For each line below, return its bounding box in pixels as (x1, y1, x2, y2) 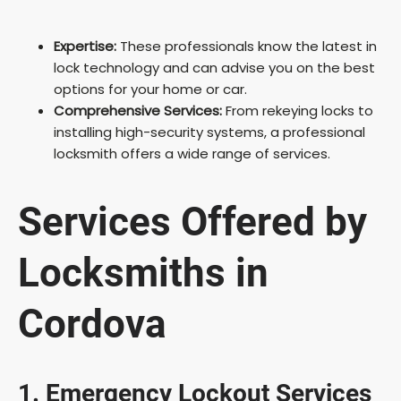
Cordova (18, 301, 166, 348)
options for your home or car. (54, 79, 247, 98)
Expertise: (54, 36, 116, 55)
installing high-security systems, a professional (54, 122, 365, 141)
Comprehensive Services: (54, 100, 222, 120)
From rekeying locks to (222, 100, 373, 120)
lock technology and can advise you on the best (54, 57, 375, 77)
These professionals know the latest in (116, 36, 377, 55)
